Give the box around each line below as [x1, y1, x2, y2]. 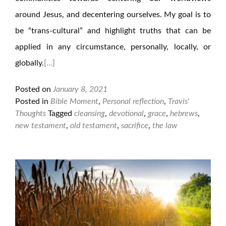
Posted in [15, 97, 50, 105]
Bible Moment [50, 97, 98, 105]
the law [152, 122, 178, 130]
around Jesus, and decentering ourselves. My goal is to [15, 11, 211, 19]
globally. [15, 59, 44, 67]
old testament [70, 122, 117, 130]
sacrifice [121, 122, 148, 130]
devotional [109, 109, 144, 118]
